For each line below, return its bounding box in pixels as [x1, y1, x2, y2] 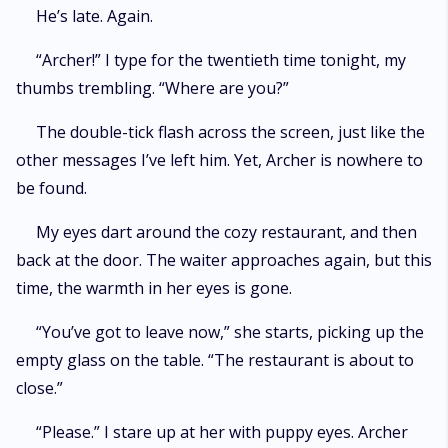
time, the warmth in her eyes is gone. [16, 277, 292, 299]
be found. [16, 177, 91, 199]
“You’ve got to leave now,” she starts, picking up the [36, 321, 424, 343]
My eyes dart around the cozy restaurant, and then [36, 221, 417, 243]
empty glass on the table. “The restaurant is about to [16, 349, 414, 371]
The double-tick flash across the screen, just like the [36, 121, 425, 143]
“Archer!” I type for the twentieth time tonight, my [36, 49, 406, 71]
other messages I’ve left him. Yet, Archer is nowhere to [16, 149, 423, 171]
